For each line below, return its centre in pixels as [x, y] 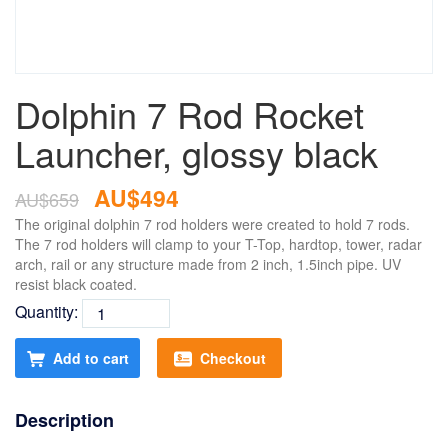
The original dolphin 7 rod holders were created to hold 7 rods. [212, 224]
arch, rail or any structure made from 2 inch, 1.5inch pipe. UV [208, 264]
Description [64, 420]
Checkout [232, 358]
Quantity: [48, 311]
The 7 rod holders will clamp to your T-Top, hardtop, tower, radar [218, 244]
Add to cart [90, 358]
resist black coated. [76, 284]
